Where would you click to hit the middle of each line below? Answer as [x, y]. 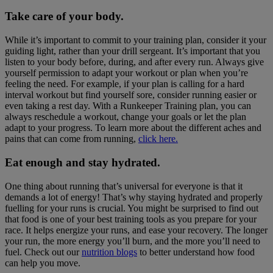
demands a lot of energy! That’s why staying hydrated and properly [134, 197]
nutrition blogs [109, 252]
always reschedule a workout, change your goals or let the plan [126, 117]
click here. [158, 139]
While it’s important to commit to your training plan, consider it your [136, 40]
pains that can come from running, [72, 139]
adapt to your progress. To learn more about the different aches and [133, 128]
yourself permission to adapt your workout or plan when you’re [126, 73]
